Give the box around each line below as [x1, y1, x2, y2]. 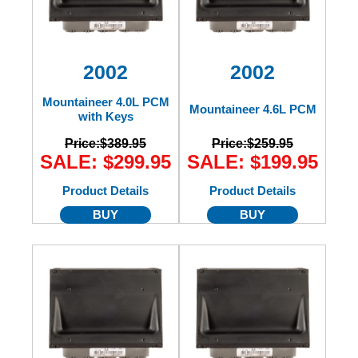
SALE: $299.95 [40, 150, 171, 173]
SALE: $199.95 [187, 150, 318, 173]
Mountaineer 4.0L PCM [42, 95, 169, 109]
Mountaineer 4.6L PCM [189, 102, 316, 116]
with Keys [78, 109, 133, 123]
